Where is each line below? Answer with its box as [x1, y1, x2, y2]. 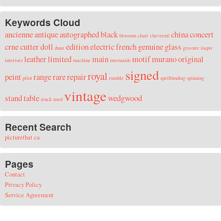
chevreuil [150, 32, 170, 39]
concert [190, 28, 214, 40]
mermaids [110, 56, 131, 64]
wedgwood [108, 92, 142, 104]
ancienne [5, 28, 33, 40]
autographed [60, 28, 99, 40]
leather [24, 53, 46, 65]
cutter [20, 40, 39, 52]
